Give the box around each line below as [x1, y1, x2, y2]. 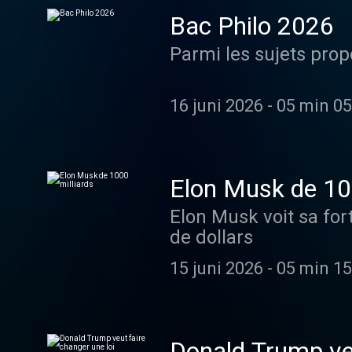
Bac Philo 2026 [170, 11, 334, 41]
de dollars [170, 226, 253, 248]
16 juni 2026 [170, 96, 263, 115]
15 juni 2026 [170, 258, 263, 278]
